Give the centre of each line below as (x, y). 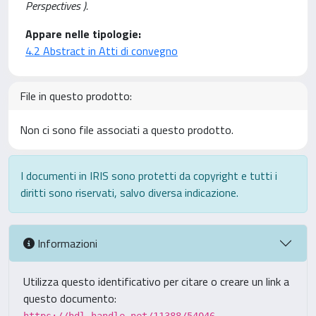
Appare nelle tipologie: (83, 34)
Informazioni (66, 243)
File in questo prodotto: (76, 96)
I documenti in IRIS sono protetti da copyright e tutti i (149, 176)
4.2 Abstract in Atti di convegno (102, 51)
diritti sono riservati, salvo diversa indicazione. (129, 193)
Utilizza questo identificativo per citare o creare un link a (156, 281)
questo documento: (70, 298)
